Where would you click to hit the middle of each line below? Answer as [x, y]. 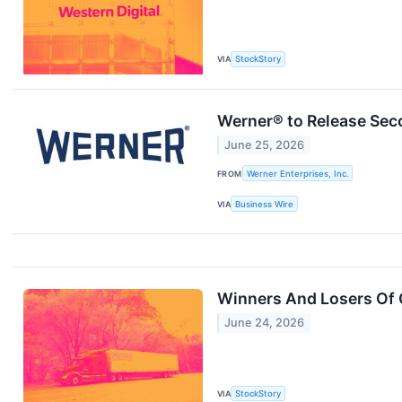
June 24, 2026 [265, 323]
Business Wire [265, 204]
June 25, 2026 [265, 145]
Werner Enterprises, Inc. [297, 173]
